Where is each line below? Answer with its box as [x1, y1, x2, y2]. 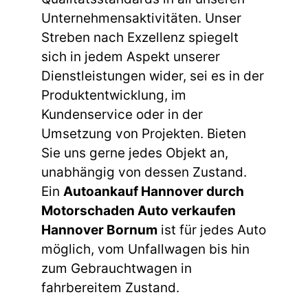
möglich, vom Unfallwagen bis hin [41, 241, 250, 257]
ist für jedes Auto [157, 221, 266, 238]
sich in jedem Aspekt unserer [41, 48, 220, 65]
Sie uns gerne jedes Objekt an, [41, 144, 228, 161]
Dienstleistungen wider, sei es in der [41, 67, 264, 84]
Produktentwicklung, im [41, 87, 186, 103]
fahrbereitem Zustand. [41, 279, 179, 296]
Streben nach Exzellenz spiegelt [41, 29, 239, 45]
